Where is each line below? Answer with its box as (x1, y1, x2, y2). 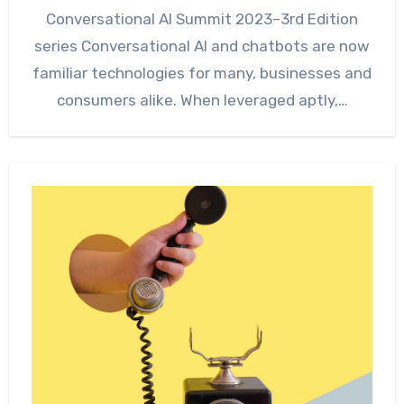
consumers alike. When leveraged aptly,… (56, 90, 348, 109)
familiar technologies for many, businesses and (32, 63, 372, 82)
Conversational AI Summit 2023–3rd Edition (46, 9, 358, 28)
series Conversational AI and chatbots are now (34, 36, 370, 55)
